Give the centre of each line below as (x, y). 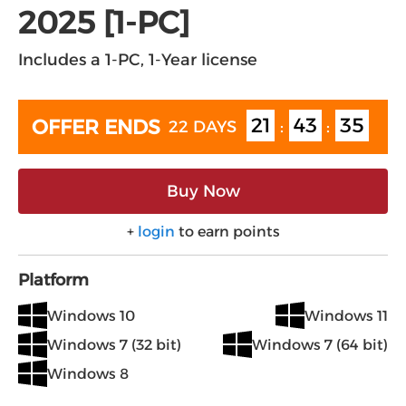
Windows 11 (346, 315)
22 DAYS (203, 127)
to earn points (227, 232)
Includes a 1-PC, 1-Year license (138, 60)
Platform (53, 280)
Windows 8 (88, 373)
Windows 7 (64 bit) (320, 344)
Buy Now (203, 191)
